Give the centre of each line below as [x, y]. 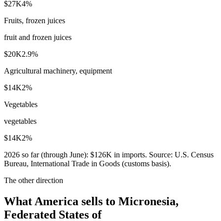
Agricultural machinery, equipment [58, 71]
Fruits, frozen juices [35, 20]
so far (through [45, 154]
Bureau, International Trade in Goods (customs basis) [87, 163]
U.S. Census [194, 154]
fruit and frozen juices [38, 37]
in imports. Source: [143, 154]
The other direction [34, 180]
